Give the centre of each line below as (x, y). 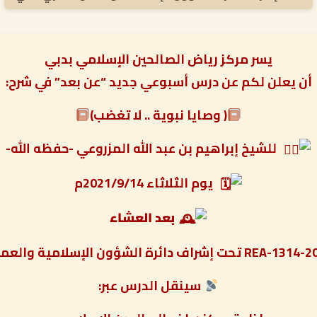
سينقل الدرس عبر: (151, 285)
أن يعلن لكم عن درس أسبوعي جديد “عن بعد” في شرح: (158, 82)
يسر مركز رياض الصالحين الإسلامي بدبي (158, 59)
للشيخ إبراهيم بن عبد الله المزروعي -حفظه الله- (144, 149)
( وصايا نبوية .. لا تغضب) (158, 115)
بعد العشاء (144, 217)
